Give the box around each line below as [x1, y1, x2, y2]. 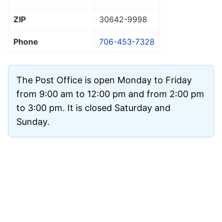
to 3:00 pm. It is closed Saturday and [16, 102, 170, 113]
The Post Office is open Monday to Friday [16, 74, 192, 85]
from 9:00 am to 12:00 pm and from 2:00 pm [16, 88, 204, 99]
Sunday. [16, 116, 50, 127]
